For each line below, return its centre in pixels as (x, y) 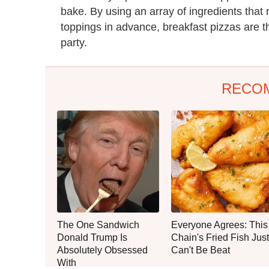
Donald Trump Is (92, 237)
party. (74, 42)
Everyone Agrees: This (219, 225)
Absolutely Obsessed (102, 250)
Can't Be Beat (201, 250)
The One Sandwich (98, 225)
